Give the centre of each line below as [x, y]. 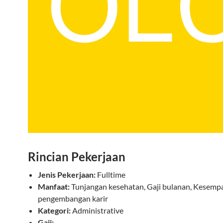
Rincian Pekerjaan [77, 157]
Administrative [98, 210]
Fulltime [111, 174]
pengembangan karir [73, 198]
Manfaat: [54, 186]
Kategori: [54, 210]
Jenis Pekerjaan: [67, 174]
